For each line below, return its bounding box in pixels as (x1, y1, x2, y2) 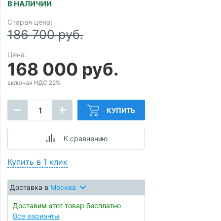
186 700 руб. (7, 27, 83, 42)
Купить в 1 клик (7, 157, 68, 167)
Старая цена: (7, 18, 52, 26)
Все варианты (13, 212, 60, 220)
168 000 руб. (7, 59, 118, 79)
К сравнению (63, 134, 108, 143)
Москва (50, 183, 76, 191)
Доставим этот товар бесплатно (13, 201, 121, 210)
